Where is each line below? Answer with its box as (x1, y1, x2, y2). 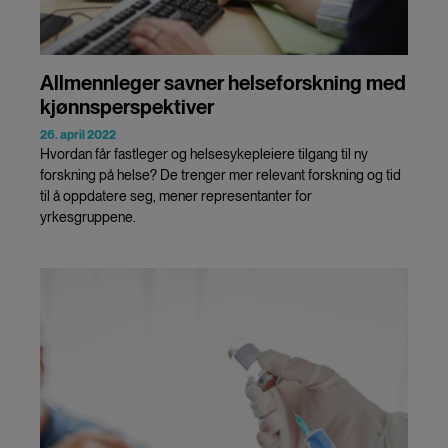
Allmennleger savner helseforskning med (40, 70, 406, 95)
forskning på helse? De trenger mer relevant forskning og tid (40, 166, 401, 183)
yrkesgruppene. (40, 208, 136, 225)
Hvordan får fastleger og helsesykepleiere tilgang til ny (40, 145, 368, 162)
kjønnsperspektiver (40, 94, 214, 119)
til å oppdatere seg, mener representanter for (40, 187, 312, 204)
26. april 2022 (40, 127, 116, 142)
